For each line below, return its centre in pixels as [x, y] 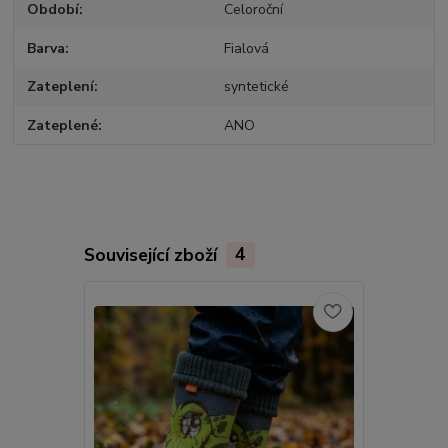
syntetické [256, 87]
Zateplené [63, 125]
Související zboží [152, 254]
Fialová [246, 48]
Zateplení [61, 87]
